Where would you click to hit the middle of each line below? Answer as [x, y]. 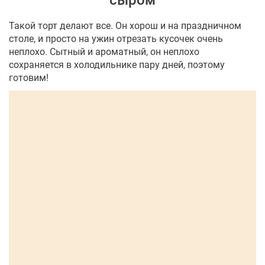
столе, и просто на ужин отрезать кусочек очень [116, 39]
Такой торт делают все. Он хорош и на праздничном [125, 26]
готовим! [29, 78]
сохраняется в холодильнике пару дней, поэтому [117, 65]
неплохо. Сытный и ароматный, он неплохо [104, 52]
